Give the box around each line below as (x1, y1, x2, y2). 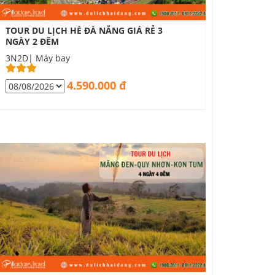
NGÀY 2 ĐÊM (6, 36, 59, 47)
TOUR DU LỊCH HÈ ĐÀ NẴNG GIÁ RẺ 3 (6, 25, 163, 36)
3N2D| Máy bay (6, 52, 70, 64)
